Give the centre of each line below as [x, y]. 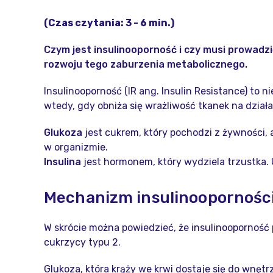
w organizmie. [76, 147]
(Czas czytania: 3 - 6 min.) [109, 23]
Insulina [62, 162]
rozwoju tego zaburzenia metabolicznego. [146, 64]
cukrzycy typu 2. [82, 242]
